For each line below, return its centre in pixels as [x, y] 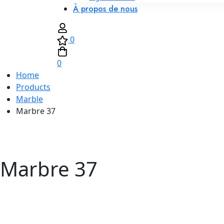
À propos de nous [105, 8]
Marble [29, 99]
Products [33, 87]
